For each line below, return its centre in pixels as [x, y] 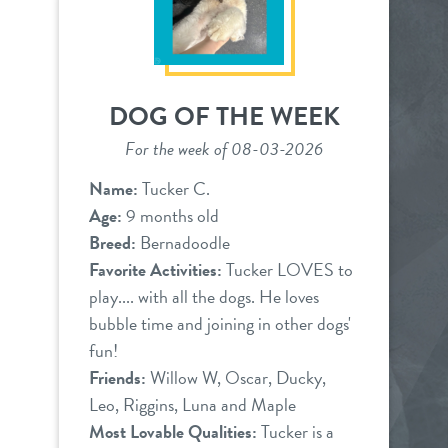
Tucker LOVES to [287, 270]
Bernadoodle [183, 243]
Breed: [112, 243]
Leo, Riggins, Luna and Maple [192, 405]
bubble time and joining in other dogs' [220, 324]
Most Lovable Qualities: [175, 432]
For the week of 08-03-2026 [224, 149]
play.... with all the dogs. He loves [204, 297]
